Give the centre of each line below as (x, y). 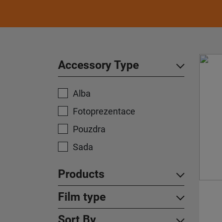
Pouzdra (89, 129)
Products (81, 174)
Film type (82, 197)
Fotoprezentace (104, 111)
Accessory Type (98, 65)
